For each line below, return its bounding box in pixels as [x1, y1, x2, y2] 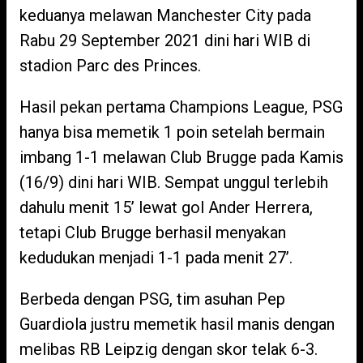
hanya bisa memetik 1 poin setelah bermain [19, 122, 325, 142]
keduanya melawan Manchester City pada [19, 6, 311, 25]
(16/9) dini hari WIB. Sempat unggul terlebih [19, 173, 328, 192]
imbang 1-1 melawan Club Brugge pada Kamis [19, 147, 344, 167]
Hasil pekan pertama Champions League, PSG [19, 97, 343, 117]
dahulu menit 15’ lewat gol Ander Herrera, [19, 198, 313, 217]
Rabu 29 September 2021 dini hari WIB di [19, 31, 310, 50]
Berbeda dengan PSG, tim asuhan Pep [19, 289, 285, 309]
